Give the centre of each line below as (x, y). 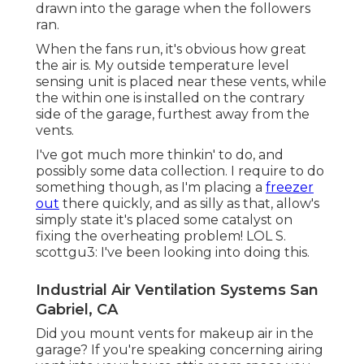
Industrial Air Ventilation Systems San (177, 290)
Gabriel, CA (77, 310)
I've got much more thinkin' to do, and (160, 155)
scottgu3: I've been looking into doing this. (173, 253)
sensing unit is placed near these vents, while (181, 82)
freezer (290, 188)
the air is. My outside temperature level (162, 66)
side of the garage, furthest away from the (173, 115)
